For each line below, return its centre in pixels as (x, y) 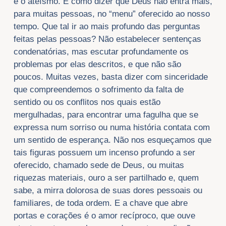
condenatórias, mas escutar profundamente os (101, 51)
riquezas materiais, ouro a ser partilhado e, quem (106, 178)
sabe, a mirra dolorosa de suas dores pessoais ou (108, 190)
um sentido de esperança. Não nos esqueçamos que (112, 140)
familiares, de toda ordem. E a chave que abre (100, 203)
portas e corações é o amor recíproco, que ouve (104, 215)
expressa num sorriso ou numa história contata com (111, 127)
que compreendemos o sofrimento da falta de (98, 89)
